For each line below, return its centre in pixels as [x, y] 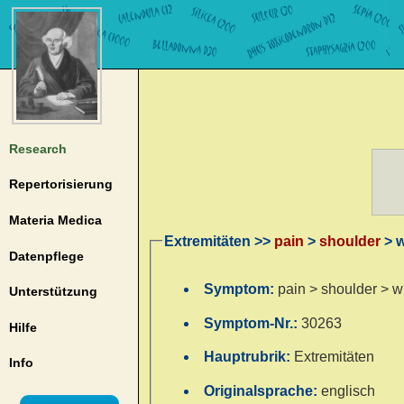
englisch [349, 391]
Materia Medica [55, 220]
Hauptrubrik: [249, 357]
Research [37, 148]
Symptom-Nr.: [253, 323]
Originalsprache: [263, 391]
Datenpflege [46, 256]
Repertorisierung [60, 184]
